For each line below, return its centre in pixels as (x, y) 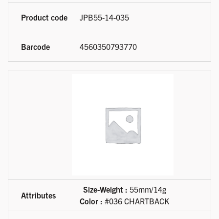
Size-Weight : (105, 189)
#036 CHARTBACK (136, 201)
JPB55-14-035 (104, 17)
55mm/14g (147, 189)
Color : (91, 201)
